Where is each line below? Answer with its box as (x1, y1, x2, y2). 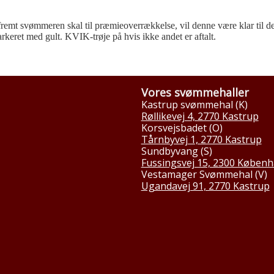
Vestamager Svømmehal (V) (141, 167, 267, 181)
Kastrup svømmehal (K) (141, 97, 248, 111)
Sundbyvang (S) (141, 144, 212, 158)
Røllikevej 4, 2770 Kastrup (141, 109, 259, 123)
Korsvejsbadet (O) (141, 120, 223, 135)
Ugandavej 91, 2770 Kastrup (141, 179, 270, 193)
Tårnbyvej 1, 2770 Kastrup (141, 132, 262, 146)
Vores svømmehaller (141, 84, 249, 100)
